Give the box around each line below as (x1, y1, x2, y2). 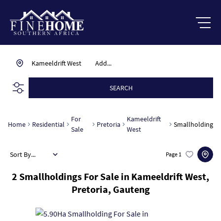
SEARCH (109, 83, 133, 92)
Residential (32, 119, 65, 129)
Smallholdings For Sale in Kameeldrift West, (19, 170, 209, 183)
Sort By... (10, 149, 36, 159)
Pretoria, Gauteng (71, 183, 150, 195)
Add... (95, 59, 111, 68)
